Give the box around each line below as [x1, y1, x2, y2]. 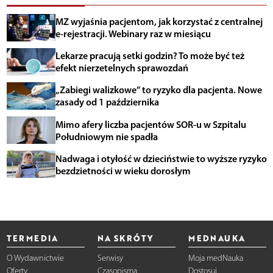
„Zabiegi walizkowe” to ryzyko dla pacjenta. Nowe [55, 83, 262, 96]
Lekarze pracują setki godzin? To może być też [55, 49, 244, 62]
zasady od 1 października [55, 96, 159, 108]
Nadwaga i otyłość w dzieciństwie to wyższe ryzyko [55, 152, 267, 165]
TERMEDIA [6, 232, 58, 244]
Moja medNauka [188, 253, 244, 264]
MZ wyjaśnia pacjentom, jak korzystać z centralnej [55, 15, 263, 28]
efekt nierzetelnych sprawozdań [55, 62, 188, 74]
